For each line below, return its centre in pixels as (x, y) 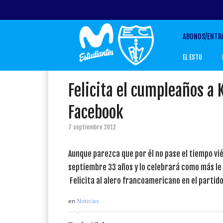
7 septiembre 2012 (92, 127)
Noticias (88, 201)
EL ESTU (193, 57)
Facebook (96, 112)
